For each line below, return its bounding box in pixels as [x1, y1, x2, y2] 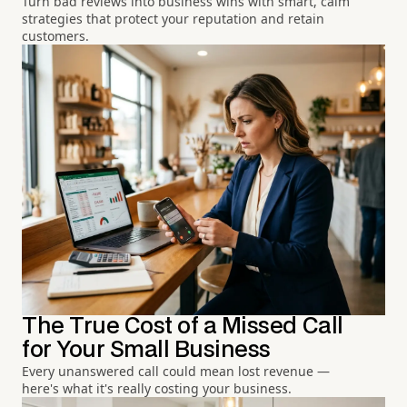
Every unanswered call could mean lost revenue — [22, 362, 330, 381]
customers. [22, 26, 89, 45]
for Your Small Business [22, 340, 271, 362]
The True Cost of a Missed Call [22, 316, 343, 338]
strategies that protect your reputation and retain [22, 9, 324, 27]
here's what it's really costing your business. [22, 380, 292, 398]
